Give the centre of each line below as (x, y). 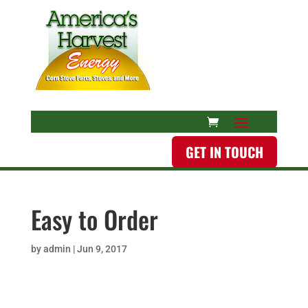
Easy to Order (94, 219)
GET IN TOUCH (225, 152)
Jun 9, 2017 (102, 249)
